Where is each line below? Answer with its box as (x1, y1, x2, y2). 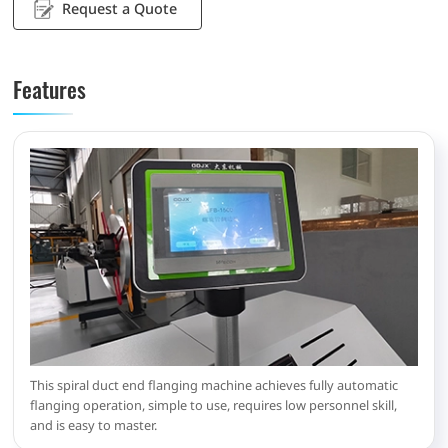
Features (13, 72, 87, 106)
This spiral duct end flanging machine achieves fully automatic (30, 375, 399, 394)
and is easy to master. (30, 415, 158, 434)
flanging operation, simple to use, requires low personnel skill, (30, 395, 398, 414)
